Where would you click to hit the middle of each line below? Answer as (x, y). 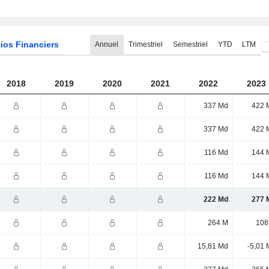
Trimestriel (145, 44)
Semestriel (190, 44)
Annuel (107, 44)
